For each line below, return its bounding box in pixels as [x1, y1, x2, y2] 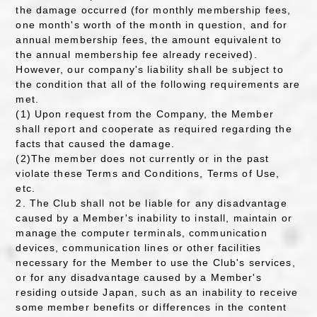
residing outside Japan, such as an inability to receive [16, 287, 299, 298]
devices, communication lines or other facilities [16, 242, 262, 253]
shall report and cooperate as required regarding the [16, 123, 292, 134]
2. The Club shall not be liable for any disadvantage [16, 197, 287, 209]
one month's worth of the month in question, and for [16, 19, 288, 30]
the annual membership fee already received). [16, 49, 258, 60]
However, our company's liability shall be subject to [16, 64, 284, 75]
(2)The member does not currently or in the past [16, 153, 270, 164]
